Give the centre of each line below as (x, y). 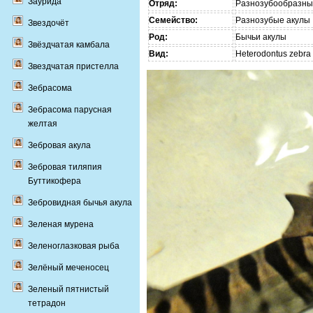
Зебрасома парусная (70, 110)
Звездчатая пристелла (73, 66)
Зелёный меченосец (68, 268)
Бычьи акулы (261, 37)
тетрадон (47, 303)
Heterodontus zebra (273, 53)
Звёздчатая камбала (69, 45)
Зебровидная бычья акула (80, 203)
